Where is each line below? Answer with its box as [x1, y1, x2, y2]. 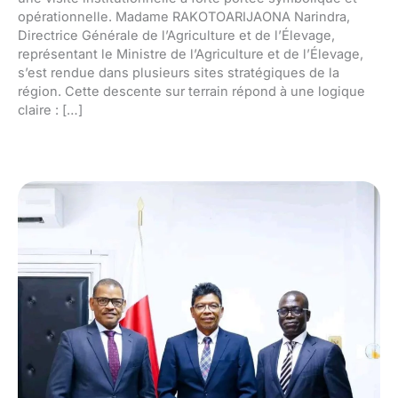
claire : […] [18, 102, 83, 119]
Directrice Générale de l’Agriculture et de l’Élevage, [18, 28, 335, 44]
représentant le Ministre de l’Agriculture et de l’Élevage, [18, 46, 363, 63]
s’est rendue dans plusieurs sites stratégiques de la [18, 65, 339, 82]
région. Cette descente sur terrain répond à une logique [18, 84, 365, 100]
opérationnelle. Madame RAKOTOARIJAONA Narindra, [18, 9, 350, 26]
